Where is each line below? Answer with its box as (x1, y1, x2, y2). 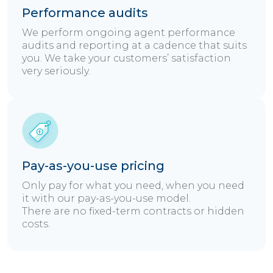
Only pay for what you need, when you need (22, 180, 244, 192)
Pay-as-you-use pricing (22, 158, 165, 174)
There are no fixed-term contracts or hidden (22, 205, 244, 218)
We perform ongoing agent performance (22, 27, 235, 39)
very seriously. (22, 65, 90, 77)
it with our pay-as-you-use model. (22, 193, 191, 205)
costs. (22, 218, 50, 230)
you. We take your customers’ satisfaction (22, 52, 231, 65)
